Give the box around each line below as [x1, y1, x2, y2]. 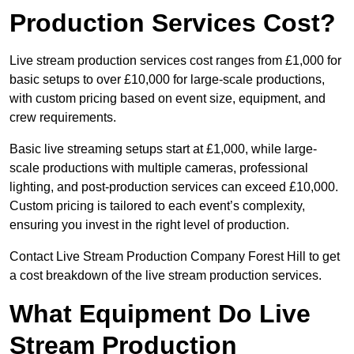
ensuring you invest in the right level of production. [9, 218, 289, 232]
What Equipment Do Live [9, 299, 311, 329]
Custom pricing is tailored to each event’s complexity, [9, 199, 305, 213]
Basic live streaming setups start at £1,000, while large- [9, 142, 317, 156]
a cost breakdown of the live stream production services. [9, 269, 322, 283]
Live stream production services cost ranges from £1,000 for [9, 54, 341, 68]
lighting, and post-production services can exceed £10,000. [9, 180, 338, 194]
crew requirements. [9, 111, 116, 125]
